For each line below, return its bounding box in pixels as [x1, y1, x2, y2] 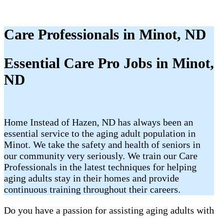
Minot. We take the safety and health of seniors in [4, 139, 200, 150]
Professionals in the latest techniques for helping [4, 162, 197, 172]
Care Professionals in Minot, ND [4, 26, 206, 43]
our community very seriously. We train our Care [4, 150, 198, 161]
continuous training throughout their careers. [4, 184, 181, 195]
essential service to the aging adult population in [4, 128, 196, 139]
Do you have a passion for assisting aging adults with [4, 205, 214, 216]
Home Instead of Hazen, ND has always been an [4, 117, 193, 127]
